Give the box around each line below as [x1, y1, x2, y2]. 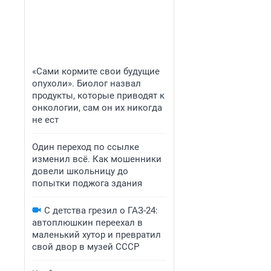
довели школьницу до [32, 166, 128, 177]
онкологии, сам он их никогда [32, 102, 162, 113]
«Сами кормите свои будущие [32, 66, 160, 77]
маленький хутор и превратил [32, 229, 161, 240]
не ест [32, 114, 59, 125]
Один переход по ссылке [32, 142, 139, 152]
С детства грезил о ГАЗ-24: [44, 205, 158, 216]
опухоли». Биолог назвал [32, 78, 141, 89]
